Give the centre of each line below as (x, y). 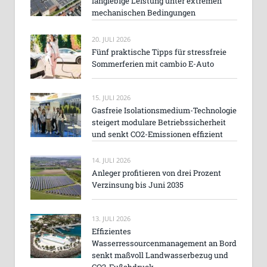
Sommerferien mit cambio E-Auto (153, 63)
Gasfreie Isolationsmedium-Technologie (164, 110)
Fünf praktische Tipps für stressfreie (159, 52)
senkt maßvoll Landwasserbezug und (160, 255)
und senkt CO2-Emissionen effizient (157, 134)
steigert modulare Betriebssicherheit (159, 122)
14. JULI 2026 (111, 160)
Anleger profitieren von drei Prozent (156, 173)
